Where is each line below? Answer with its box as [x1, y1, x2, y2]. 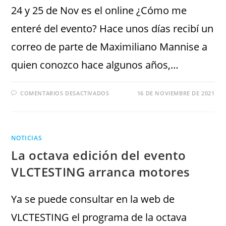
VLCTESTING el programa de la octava [11, 210, 187, 224]
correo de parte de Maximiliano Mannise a [11, 40, 208, 53]
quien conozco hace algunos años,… [11, 58, 179, 72]
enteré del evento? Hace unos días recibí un [11, 22, 214, 35]
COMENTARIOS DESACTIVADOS [20, 89, 109, 97]
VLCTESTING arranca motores [11, 163, 191, 180]
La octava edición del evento [11, 147, 186, 163]
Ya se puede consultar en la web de [11, 192, 175, 206]
